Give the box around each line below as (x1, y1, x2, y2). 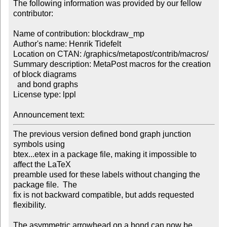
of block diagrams (13, 70, 79, 79)
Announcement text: (13, 110, 87, 120)
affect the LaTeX (13, 160, 73, 169)
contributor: (13, 9, 53, 18)
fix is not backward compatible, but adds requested (13, 191, 194, 200)
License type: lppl (13, 90, 76, 99)
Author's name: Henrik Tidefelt (13, 40, 121, 49)
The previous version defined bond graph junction (13, 130, 191, 139)
